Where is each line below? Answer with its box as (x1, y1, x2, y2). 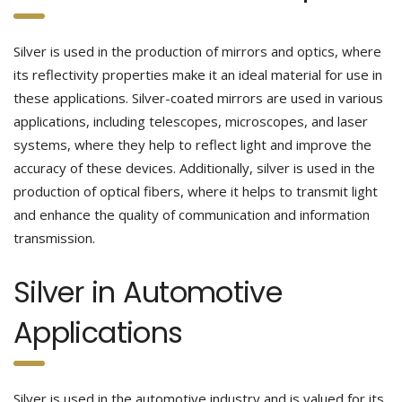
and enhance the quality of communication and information (13, 205, 370, 223)
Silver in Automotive (13, 272, 283, 312)
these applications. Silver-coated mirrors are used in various (13, 89, 383, 107)
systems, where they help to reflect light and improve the (13, 135, 371, 153)
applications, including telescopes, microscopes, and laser (13, 112, 368, 130)
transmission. (13, 229, 95, 247)
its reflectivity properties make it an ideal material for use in (13, 66, 382, 83)
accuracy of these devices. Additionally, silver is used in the (13, 159, 375, 177)
